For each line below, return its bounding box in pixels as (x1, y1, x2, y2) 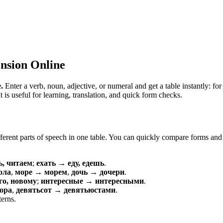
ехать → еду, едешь (36, 158, 104, 167)
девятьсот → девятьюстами (16, 185, 115, 194)
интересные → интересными (41, 176, 144, 185)
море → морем (15, 167, 67, 176)
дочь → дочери (71, 167, 124, 176)
